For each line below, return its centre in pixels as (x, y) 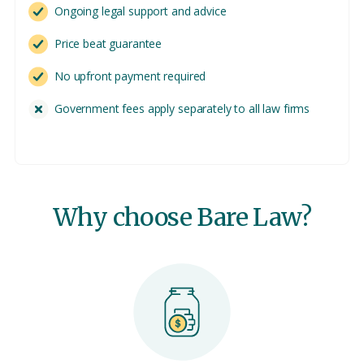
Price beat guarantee (108, 43)
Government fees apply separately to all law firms (182, 108)
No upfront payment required (130, 76)
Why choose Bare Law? (182, 217)
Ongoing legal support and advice (141, 11)
